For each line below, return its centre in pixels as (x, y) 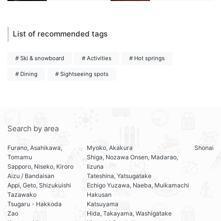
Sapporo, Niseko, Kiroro (40, 167)
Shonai (204, 148)
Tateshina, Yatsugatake (119, 176)
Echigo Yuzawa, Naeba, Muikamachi (138, 185)
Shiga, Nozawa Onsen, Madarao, (133, 157)
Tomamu (20, 157)
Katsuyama (103, 204)
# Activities (97, 58)
